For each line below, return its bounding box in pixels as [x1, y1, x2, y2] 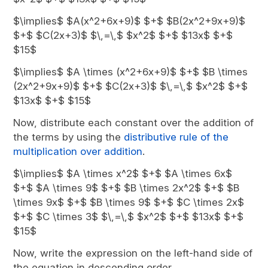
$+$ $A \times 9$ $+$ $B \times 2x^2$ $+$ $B [13, 182, 240, 194]
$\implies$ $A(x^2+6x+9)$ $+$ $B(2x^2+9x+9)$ [13, 15, 246, 27]
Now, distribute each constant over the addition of [13, 117, 254, 129]
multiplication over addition [13, 145, 143, 157]
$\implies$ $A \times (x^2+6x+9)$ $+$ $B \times [13, 66, 248, 78]
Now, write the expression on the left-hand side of [13, 247, 253, 259]
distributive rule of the [124, 131, 229, 143]
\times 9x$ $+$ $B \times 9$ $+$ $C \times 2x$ [13, 196, 245, 208]
